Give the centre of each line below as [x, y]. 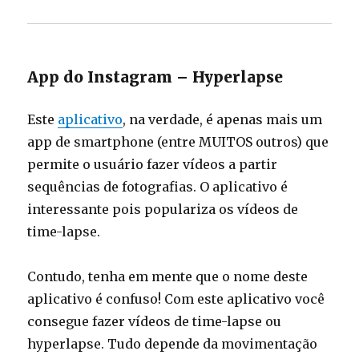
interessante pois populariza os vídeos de [163, 210]
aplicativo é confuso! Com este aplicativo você [176, 299]
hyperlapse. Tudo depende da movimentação [173, 344]
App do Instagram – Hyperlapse [155, 77]
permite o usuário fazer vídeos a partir [153, 165]
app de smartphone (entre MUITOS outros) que [178, 142]
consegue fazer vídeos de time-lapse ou [155, 322]
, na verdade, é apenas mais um [223, 120]
